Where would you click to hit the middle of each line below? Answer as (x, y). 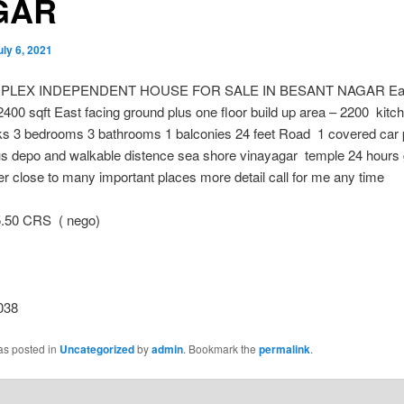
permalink (284, 349)
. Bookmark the (220, 348)
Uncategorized (96, 349)
